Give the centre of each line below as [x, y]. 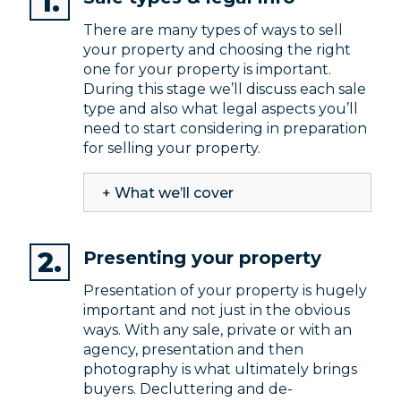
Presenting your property [202, 258]
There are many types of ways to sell [213, 30]
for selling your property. [172, 149]
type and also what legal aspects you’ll [221, 109]
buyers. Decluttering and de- [188, 389]
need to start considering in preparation [225, 129]
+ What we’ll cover [168, 193]
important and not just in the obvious [217, 311]
